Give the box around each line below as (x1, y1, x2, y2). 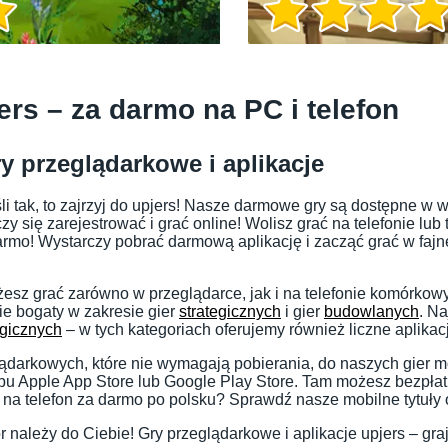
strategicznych (179, 303, 281, 321)
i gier (281, 303, 324, 321)
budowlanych (324, 303, 419, 321)
